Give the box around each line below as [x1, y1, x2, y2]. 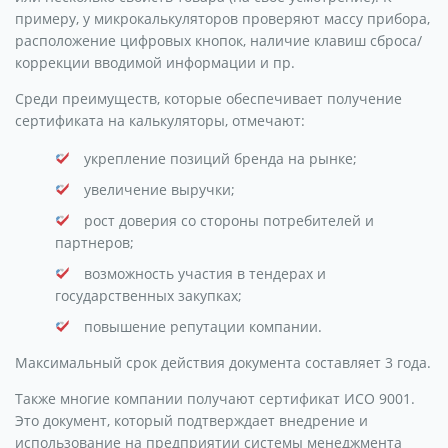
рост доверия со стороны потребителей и [84, 210, 374, 230]
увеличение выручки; [84, 179, 235, 199]
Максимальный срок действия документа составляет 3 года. [15, 352, 431, 372]
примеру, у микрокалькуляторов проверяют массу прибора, [15, 8, 430, 28]
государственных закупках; [55, 285, 242, 305]
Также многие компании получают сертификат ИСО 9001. [15, 388, 415, 408]
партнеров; [55, 232, 134, 252]
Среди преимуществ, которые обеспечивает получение [15, 88, 402, 108]
